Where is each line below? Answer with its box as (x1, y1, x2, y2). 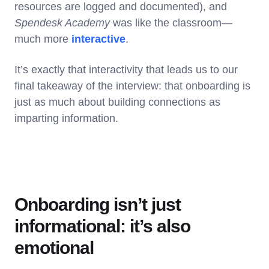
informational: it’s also (14, 216, 190, 236)
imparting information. (14, 112, 121, 124)
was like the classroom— (110, 16, 232, 29)
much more (14, 32, 71, 45)
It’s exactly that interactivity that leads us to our (14, 63, 238, 76)
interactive (71, 32, 125, 45)
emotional (14, 237, 94, 258)
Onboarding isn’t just (14, 194, 181, 214)
